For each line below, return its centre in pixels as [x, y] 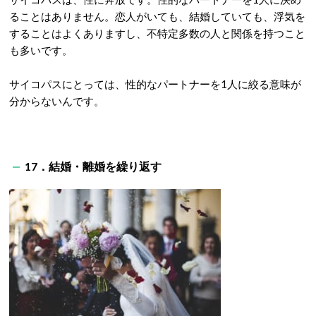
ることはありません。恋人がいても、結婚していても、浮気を [157, 16]
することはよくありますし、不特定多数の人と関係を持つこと [157, 33]
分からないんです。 [57, 101]
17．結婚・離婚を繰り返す [93, 166]
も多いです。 [41, 50]
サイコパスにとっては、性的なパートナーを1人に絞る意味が [155, 84]
